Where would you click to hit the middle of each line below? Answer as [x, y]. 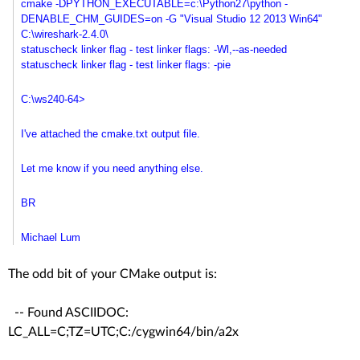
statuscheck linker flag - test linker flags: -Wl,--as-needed [153, 49]
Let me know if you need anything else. [112, 168]
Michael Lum [50, 237]
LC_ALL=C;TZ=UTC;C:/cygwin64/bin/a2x [127, 331]
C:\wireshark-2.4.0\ [64, 34]
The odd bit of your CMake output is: [112, 274]
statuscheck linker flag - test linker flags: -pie [125, 64]
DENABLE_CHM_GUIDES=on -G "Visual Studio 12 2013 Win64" [171, 18]
